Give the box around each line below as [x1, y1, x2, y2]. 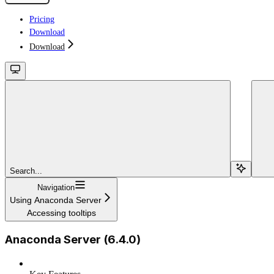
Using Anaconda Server [10, 194, 102, 205]
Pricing [29, 14, 54, 24]
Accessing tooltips [26, 207, 96, 218]
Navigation [37, 182, 75, 192]
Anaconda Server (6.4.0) [5, 232, 141, 247]
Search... [10, 166, 42, 176]
